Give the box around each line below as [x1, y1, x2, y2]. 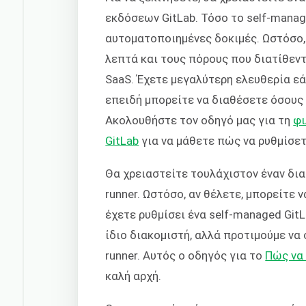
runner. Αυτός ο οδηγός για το [105, 249, 266, 263]
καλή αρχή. [105, 269, 162, 283]
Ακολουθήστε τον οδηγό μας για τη [105, 113, 294, 127]
